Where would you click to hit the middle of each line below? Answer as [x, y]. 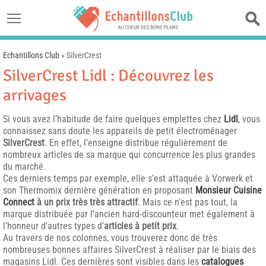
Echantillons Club [31, 55]
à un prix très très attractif [86, 202]
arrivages [35, 95]
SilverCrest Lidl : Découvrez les [108, 76]
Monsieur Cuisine [229, 190]
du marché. [24, 167]
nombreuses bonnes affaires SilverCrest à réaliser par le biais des [129, 250]
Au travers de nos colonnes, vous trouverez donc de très [110, 238]
